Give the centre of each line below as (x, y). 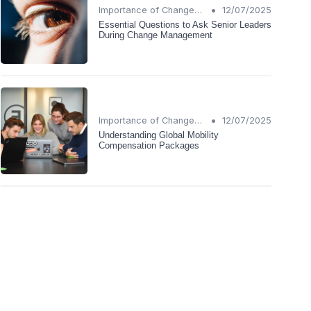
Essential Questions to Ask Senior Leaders (185, 24)
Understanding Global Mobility (159, 135)
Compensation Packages (149, 145)
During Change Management (155, 35)
